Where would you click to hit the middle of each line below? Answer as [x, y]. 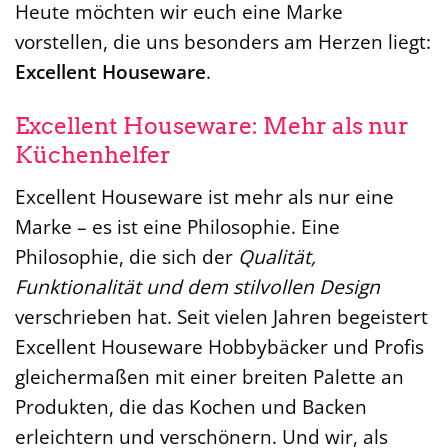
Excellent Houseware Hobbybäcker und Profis [219, 346]
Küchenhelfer [93, 155]
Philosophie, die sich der [126, 256]
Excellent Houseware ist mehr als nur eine [204, 196]
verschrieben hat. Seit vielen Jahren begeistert [221, 316]
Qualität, [277, 256]
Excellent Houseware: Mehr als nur [212, 126]
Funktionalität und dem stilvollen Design [197, 286]
